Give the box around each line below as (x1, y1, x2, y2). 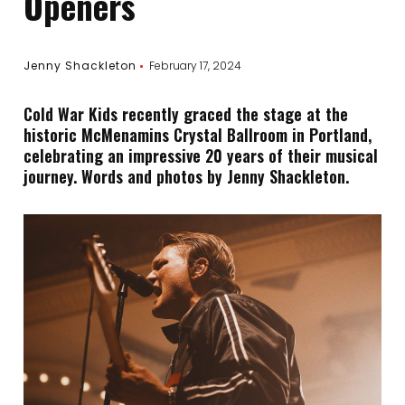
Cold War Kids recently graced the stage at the (24, 102, 349, 126)
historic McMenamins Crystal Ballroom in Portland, (24, 123, 372, 146)
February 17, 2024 (149, 58, 242, 73)
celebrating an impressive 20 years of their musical (24, 144, 379, 167)
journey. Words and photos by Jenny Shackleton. (24, 165, 350, 188)
